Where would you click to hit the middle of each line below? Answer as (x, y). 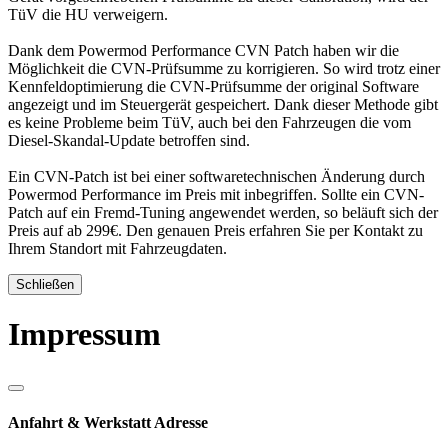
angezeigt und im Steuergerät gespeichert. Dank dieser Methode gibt (223, 104)
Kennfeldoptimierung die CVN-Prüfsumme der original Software (213, 86)
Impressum (84, 333)
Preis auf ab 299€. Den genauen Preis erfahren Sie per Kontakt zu (215, 230)
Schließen (45, 284)
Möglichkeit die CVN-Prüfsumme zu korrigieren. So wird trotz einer (224, 68)
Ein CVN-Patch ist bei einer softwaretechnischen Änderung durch (216, 176)
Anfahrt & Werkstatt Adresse (108, 422)
